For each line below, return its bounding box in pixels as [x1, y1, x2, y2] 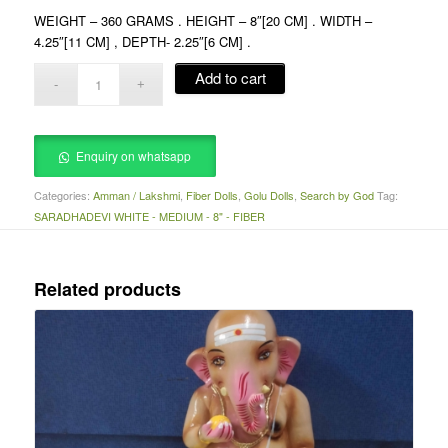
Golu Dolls [243, 187, 294, 204]
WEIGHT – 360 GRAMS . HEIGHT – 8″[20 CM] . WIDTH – [33, 11, 372, 31]
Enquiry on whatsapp [76, 147, 192, 165]
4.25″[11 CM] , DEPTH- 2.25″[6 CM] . [33, 32, 251, 52]
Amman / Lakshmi [92, 187, 180, 204]
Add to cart [194, 67, 266, 89]
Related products [33, 276, 181, 303]
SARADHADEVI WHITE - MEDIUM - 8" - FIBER [33, 208, 265, 225]
